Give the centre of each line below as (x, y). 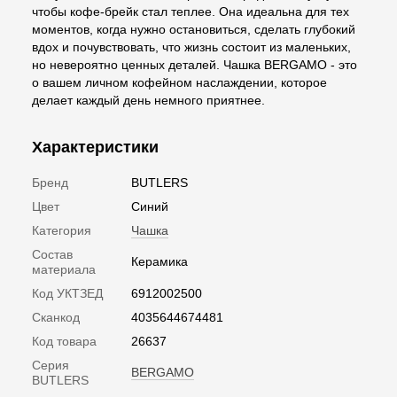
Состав (52, 254)
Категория (62, 230)
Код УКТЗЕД (67, 293)
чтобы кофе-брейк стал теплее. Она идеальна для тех (191, 11)
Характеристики (95, 147)
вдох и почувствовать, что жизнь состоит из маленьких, (191, 47)
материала (64, 269)
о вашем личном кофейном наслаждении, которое (179, 82)
